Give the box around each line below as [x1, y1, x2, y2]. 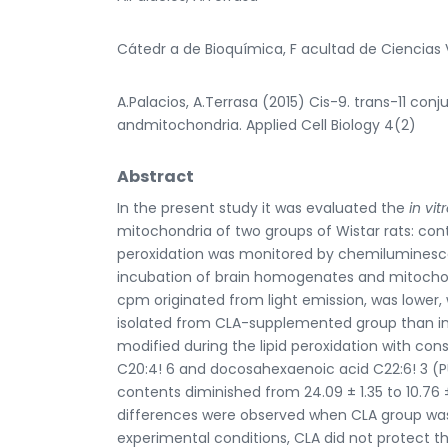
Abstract [117, 164, 194, 188]
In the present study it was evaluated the [117, 197, 409, 218]
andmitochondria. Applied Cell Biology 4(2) [117, 114, 416, 135]
